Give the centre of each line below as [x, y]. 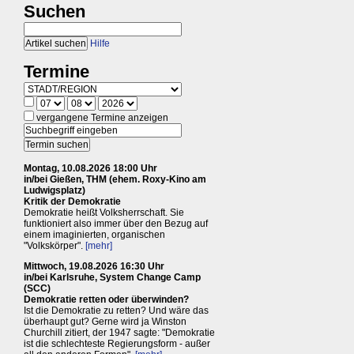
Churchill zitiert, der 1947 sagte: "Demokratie [119, 333]
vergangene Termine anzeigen [101, 118]
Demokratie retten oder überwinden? [106, 300]
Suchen [55, 12]
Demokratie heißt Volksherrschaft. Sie [104, 213]
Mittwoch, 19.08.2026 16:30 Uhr [94, 267]
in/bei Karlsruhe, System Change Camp [112, 278]
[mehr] [99, 246]
